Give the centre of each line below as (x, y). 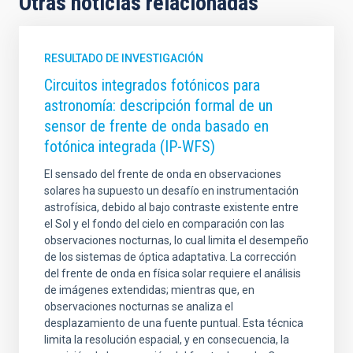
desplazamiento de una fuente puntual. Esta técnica (174, 323)
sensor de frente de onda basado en (156, 126)
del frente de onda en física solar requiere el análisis (173, 273)
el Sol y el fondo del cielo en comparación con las (164, 223)
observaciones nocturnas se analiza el (139, 306)
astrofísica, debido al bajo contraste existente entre (171, 207)
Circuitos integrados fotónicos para (152, 85)
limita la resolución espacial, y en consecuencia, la (167, 339)
